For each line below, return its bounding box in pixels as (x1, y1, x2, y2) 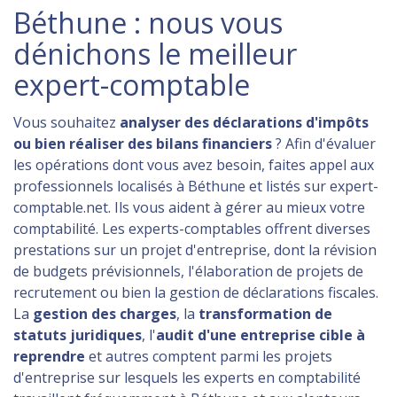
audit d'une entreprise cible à (156, 324, 365, 345)
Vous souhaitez (13, 112, 120, 132)
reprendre (13, 346, 85, 366)
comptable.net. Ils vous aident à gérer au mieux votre (13, 197, 365, 217)
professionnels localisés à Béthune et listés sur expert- (13, 175, 378, 196)
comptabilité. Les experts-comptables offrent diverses (13, 218, 370, 238)
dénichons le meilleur (13, 35, 297, 73)
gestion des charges (33, 303, 176, 323)
